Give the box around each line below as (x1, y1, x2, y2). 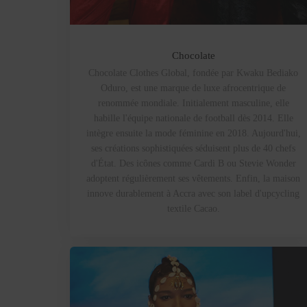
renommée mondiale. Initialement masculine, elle (97, 97, 289, 108)
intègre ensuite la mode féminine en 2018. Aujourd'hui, (86, 127, 301, 138)
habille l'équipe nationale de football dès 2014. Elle (93, 112, 293, 123)
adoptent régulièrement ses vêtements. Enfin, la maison (86, 173, 300, 184)
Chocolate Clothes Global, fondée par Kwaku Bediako (88, 67, 298, 78)
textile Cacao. (167, 203, 220, 214)
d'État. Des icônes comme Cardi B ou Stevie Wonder (90, 158, 296, 169)
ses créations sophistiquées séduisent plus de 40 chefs (91, 143, 295, 153)
